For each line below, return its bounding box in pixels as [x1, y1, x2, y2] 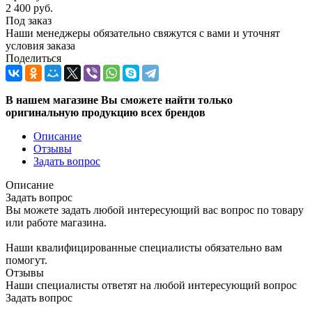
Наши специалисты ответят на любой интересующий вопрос [6, 279, 297, 291]
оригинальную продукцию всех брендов [6, 106, 205, 118]
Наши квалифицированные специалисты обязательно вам [6, 241, 282, 253]
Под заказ [6, 14, 52, 26]
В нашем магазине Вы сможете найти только [6, 93, 233, 106]
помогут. [6, 253, 47, 266]
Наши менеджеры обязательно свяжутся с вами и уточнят [6, 26, 280, 39]
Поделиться [6, 52, 61, 64]
